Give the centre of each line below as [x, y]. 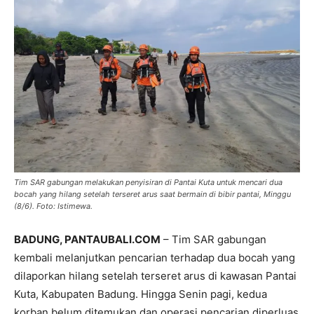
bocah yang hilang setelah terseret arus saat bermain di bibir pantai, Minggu [152, 194]
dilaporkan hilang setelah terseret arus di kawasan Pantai [155, 276]
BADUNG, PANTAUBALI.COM [87, 239]
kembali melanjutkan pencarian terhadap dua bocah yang [155, 258]
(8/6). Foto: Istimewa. [53, 206]
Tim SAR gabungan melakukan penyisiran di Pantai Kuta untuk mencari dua [148, 182]
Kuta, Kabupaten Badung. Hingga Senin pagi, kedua [141, 294]
